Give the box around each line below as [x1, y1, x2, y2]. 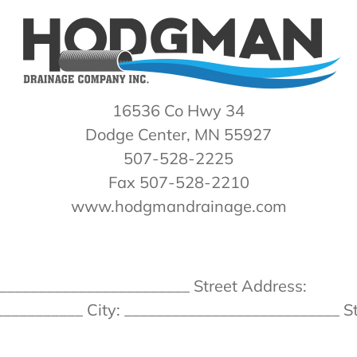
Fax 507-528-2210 [108, 172, 249, 192]
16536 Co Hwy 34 [112, 100, 245, 120]
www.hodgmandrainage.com [70, 196, 287, 216]
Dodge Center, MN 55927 [85, 124, 272, 144]
